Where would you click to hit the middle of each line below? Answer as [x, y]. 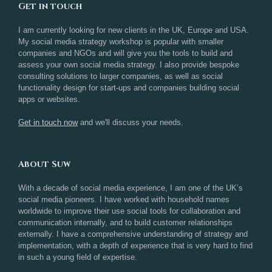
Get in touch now [48, 122]
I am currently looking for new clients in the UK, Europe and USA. [134, 30]
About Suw [44, 164]
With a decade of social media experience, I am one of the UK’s [131, 188]
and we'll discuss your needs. [131, 122]
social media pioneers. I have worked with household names [124, 199]
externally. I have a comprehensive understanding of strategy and [133, 234]
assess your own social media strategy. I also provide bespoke [129, 64]
